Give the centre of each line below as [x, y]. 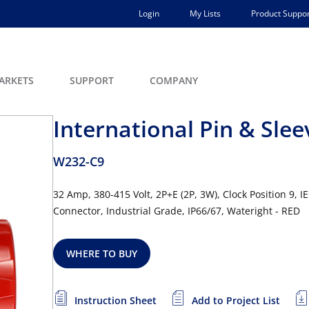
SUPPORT [92, 80]
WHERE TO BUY [102, 253]
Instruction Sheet [116, 300]
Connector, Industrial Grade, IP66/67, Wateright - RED [177, 211]
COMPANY [174, 80]
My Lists [205, 13]
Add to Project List [236, 300]
